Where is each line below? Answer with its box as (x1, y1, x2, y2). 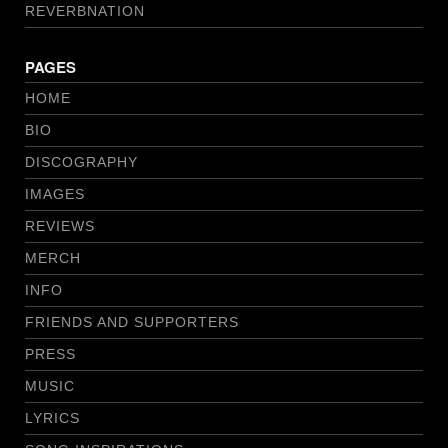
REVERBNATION (25, 3, 145, 20)
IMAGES (25, 186, 85, 203)
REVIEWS (25, 218, 95, 235)
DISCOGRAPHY (25, 154, 138, 171)
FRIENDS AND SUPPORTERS (25, 314, 239, 331)
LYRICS (25, 410, 80, 427)
